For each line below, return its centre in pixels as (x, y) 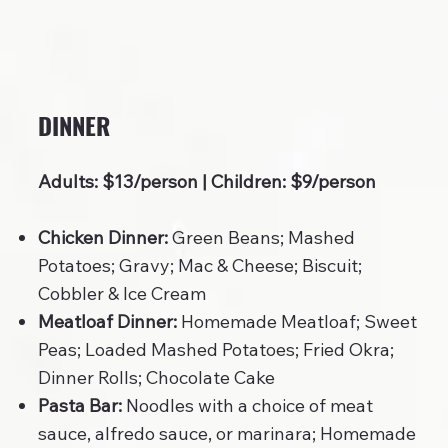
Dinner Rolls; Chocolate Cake (156, 378)
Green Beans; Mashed (261, 238)
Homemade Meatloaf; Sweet (296, 322)
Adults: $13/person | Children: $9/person (206, 182)
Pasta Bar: (79, 406)
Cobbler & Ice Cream (121, 294)
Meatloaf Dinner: (107, 322)
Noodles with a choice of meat (247, 406)
